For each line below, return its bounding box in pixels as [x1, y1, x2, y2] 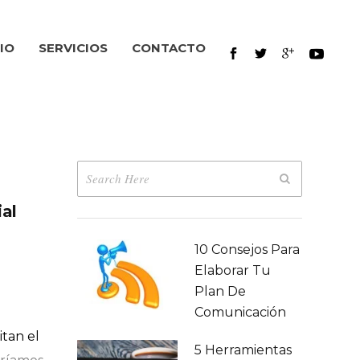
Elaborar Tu [194, 263, 271, 278]
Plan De [194, 284, 246, 299]
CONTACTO [132, 40, 206, 55]
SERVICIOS [39, 40, 108, 55]
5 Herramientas [194, 342, 292, 358]
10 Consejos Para [194, 242, 300, 257]
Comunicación [194, 305, 286, 320]
